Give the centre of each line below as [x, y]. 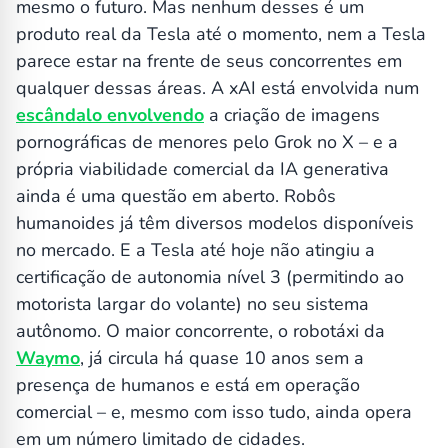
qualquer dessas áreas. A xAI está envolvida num [217, 88]
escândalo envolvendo [110, 115]
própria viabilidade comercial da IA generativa [202, 169]
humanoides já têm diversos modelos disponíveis [215, 223]
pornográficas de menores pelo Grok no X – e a [207, 142]
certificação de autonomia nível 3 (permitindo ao [210, 277]
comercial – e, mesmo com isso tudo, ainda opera [214, 412]
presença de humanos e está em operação [188, 385]
